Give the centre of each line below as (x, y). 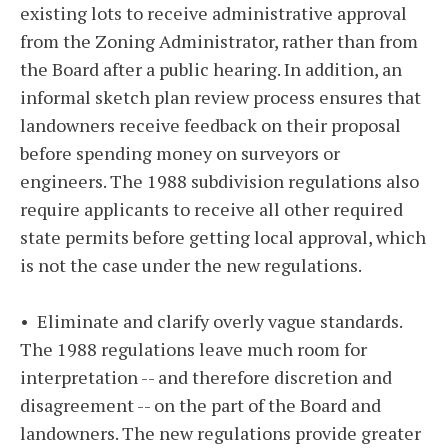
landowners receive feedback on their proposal (210, 125)
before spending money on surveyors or (180, 153)
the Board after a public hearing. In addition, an (211, 69)
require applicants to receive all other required (211, 209)
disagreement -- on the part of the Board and (200, 405)
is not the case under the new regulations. (191, 265)
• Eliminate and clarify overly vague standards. (211, 321)
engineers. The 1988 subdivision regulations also (219, 181)
